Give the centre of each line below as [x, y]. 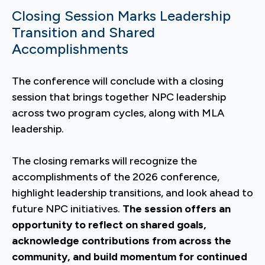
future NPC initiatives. [67, 209]
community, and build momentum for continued [130, 257]
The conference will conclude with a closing [118, 81]
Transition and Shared [83, 32]
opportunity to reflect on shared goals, [109, 225]
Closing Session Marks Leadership [121, 16]
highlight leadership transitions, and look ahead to [132, 193]
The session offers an [177, 209]
